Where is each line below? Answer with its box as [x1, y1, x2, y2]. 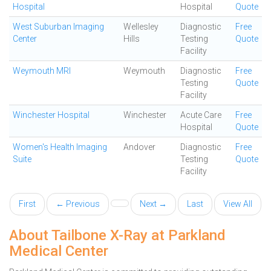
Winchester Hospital [13, 110, 90, 120]
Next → [140, 199, 167, 209]
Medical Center [9, 243, 108, 260]
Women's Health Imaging [13, 142, 107, 152]
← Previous [56, 199, 100, 209]
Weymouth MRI [13, 66, 71, 76]
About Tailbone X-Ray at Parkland [9, 227, 226, 244]
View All [223, 199, 252, 209]
